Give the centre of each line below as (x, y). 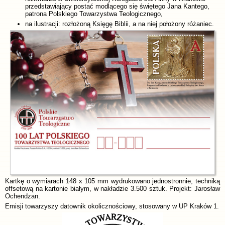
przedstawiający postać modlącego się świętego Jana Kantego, (117, 6)
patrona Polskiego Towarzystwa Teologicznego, (94, 14)
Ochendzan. (23, 196)
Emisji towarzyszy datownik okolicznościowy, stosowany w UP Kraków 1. (112, 206)
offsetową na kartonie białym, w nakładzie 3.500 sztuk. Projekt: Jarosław (113, 188)
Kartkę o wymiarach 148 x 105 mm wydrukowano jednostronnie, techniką (113, 181)
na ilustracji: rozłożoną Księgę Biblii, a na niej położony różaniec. (120, 24)
